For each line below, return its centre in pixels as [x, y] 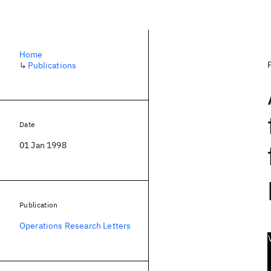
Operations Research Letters [75, 226]
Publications [52, 65]
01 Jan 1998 [43, 145]
